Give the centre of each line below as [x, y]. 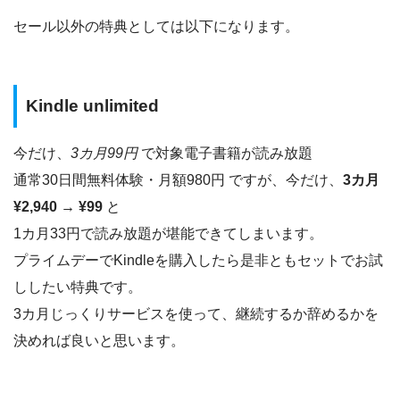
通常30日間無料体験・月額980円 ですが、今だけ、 [178, 179]
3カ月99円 [104, 153]
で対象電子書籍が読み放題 [225, 153]
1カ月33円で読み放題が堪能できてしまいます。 [168, 233]
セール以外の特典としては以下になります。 [156, 27]
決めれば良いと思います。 [99, 340]
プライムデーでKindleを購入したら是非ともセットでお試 [198, 260]
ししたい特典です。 [78, 287]
